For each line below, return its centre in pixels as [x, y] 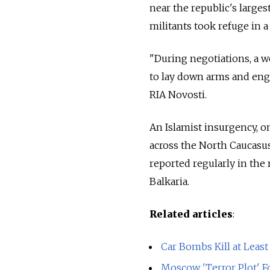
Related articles [191, 214]
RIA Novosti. [178, 94]
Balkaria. [169, 181]
